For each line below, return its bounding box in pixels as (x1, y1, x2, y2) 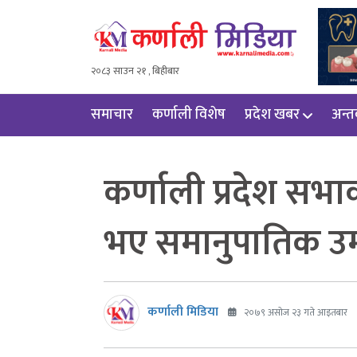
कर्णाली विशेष (152, 102, 226, 127)
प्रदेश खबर (245, 102, 300, 127)
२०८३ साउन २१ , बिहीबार (91, 61, 179, 80)
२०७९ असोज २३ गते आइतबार (241, 304, 347, 321)
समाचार (91, 102, 133, 127)
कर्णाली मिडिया (147, 301, 218, 324)
